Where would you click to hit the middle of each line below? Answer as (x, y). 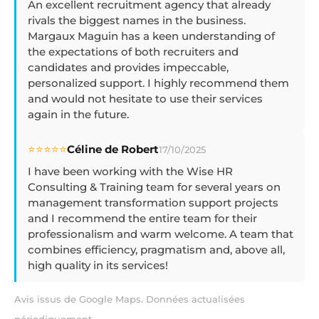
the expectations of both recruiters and (133, 51)
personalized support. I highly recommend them (158, 83)
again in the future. (78, 114)
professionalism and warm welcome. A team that (161, 234)
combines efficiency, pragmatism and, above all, (156, 249)
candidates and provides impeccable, (128, 67)
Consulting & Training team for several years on (154, 187)
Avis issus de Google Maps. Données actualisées (130, 299)
